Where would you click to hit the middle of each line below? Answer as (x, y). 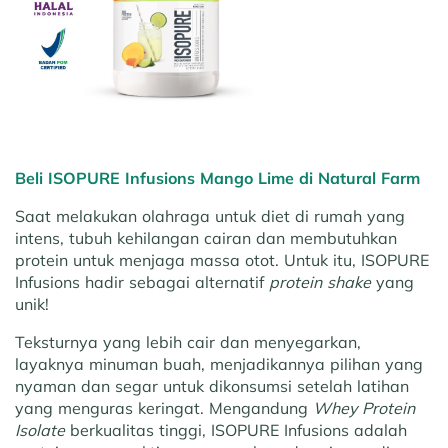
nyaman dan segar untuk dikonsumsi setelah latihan (212, 386)
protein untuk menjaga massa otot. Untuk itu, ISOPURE (222, 260)
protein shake (320, 282)
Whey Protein (364, 408)
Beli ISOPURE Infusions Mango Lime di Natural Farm (217, 178)
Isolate (40, 430)
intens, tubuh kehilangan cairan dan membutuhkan (206, 238)
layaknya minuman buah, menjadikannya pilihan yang (219, 364)
